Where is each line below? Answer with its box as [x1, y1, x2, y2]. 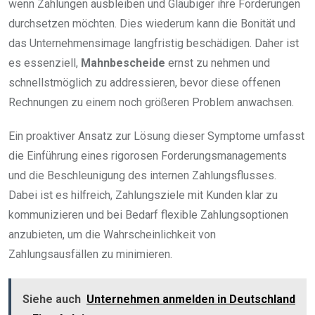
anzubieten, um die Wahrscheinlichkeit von [8, 228, 216, 242]
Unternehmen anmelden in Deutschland [86, 292, 295, 307]
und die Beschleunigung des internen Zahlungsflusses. [8, 169, 276, 183]
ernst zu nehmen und [165, 56, 270, 70]
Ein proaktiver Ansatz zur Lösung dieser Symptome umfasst [8, 129, 304, 143]
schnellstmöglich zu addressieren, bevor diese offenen [8, 76, 281, 90]
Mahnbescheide [81, 56, 165, 70]
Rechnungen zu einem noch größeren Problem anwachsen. [8, 96, 294, 110]
